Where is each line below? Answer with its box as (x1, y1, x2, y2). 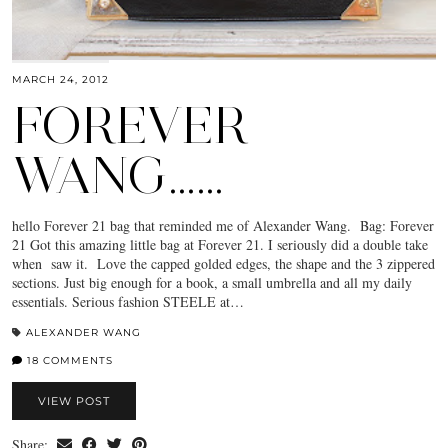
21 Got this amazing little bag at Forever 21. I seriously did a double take (12, 234, 428, 254)
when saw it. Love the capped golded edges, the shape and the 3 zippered (12, 253, 435, 273)
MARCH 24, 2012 (12, 72, 109, 86)
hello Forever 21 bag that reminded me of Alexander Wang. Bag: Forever (12, 215, 434, 235)
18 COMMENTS (23, 353, 113, 367)
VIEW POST (38, 393, 110, 408)
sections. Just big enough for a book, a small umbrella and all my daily (12, 272, 412, 292)
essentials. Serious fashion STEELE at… (12, 291, 244, 311)
